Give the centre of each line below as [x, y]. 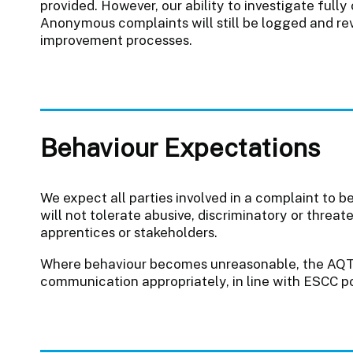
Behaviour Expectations [180, 147]
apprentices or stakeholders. [128, 232]
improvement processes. [116, 40]
